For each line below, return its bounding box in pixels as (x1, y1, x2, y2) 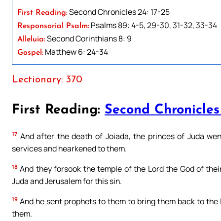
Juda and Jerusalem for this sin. (12, 175, 122, 186)
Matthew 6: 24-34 (43, 46, 108, 57)
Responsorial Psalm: (17, 22, 89, 30)
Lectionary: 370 (12, 74, 82, 85)
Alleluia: (17, 35, 45, 43)
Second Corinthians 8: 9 (45, 33, 132, 44)
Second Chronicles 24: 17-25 (68, 6, 170, 17)
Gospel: (17, 48, 43, 57)
